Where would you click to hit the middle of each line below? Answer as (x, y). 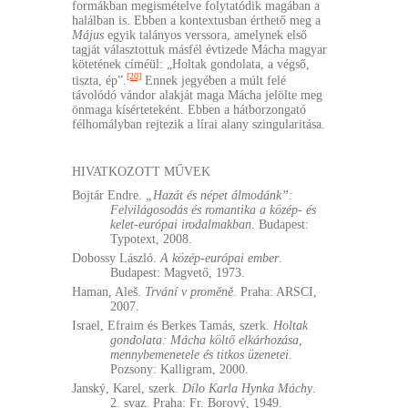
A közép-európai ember (219, 259)
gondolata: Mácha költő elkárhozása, (206, 341)
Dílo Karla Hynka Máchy (247, 389)
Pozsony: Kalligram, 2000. (179, 370)
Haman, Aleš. (108, 292)
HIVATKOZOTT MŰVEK (141, 172)
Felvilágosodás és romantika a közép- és (213, 210)
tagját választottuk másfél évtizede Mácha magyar (199, 50)
